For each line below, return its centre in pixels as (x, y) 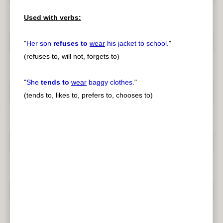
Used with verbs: (53, 18)
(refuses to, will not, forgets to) (72, 56)
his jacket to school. (137, 44)
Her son (40, 44)
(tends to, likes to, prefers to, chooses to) (88, 95)
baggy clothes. (111, 82)
